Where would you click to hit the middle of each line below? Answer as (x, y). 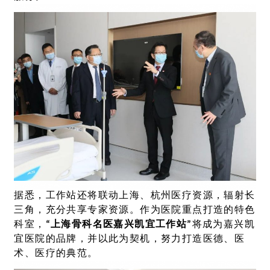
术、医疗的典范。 (56, 253)
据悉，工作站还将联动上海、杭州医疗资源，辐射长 (135, 196)
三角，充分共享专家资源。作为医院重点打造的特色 (135, 210)
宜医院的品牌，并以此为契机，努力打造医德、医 (130, 239)
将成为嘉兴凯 (223, 224)
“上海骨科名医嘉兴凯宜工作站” (119, 224)
